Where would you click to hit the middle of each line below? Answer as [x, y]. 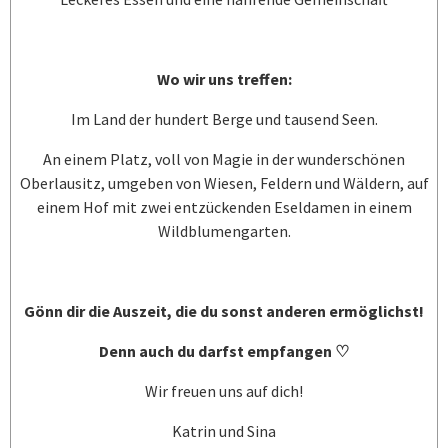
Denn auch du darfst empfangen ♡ [224, 351]
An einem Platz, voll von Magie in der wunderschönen [224, 159]
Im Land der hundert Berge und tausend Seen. [224, 119]
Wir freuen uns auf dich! [224, 391]
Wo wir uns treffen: [224, 79]
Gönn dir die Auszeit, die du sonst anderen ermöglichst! [224, 311]
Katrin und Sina [224, 431]
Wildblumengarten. [224, 231]
